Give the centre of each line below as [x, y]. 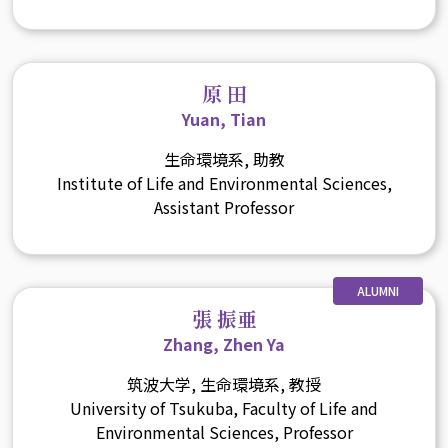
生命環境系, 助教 [224, 158]
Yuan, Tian [224, 118]
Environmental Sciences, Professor [224, 432]
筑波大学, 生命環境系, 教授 [224, 384]
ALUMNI [378, 291]
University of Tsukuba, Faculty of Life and [224, 408]
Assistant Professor [224, 206]
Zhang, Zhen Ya [224, 344]
